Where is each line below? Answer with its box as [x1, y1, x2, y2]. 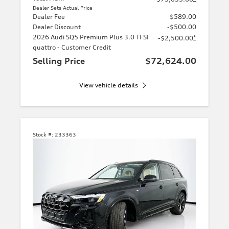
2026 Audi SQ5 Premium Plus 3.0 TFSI [33, 33, 149, 41]
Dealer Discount [33, 22, 81, 31]
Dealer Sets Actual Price [33, 4, 93, 11]
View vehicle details [79, 81, 138, 89]
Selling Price [33, 55, 85, 66]
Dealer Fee [33, 12, 65, 20]
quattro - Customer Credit [33, 43, 111, 51]
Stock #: [33, 131, 53, 138]
